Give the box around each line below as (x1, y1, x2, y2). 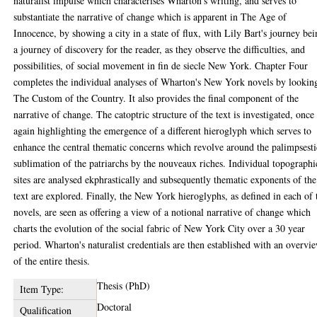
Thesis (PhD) (97, 278, 151, 292)
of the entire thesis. (13, 253, 91, 267)
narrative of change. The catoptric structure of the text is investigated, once (13, 107, 315, 121)
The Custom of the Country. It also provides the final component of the (13, 91, 299, 105)
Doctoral (97, 299, 132, 313)
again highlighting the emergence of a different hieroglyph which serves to (13, 123, 312, 137)
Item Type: (19, 282, 64, 296)
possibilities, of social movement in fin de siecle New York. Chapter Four (13, 58, 309, 72)
